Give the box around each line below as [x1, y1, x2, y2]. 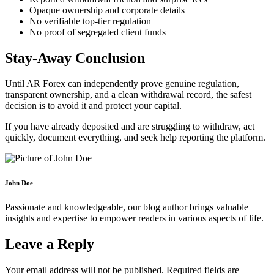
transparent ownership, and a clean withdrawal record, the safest [5, 89, 251, 100]
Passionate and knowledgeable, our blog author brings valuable [5, 202, 248, 213]
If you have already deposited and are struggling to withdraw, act [5, 121, 254, 132]
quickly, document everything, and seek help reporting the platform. [5, 132, 265, 143]
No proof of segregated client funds [29, 26, 166, 37]
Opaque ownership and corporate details [29, 4, 185, 15]
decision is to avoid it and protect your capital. [5, 100, 182, 111]
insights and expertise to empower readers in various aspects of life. [5, 213, 264, 224]
